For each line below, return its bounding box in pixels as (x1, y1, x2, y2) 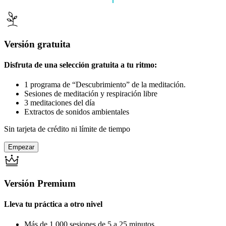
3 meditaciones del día (24, 98, 95, 107)
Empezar (8, 143, 34, 151)
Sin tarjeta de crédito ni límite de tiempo (4, 125, 130, 134)
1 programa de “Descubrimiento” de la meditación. (24, 80, 186, 89)
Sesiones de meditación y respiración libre (24, 89, 157, 98)
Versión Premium (4, 178, 76, 189)
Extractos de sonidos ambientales (24, 107, 129, 117)
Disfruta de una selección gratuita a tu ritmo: (4, 61, 157, 70)
